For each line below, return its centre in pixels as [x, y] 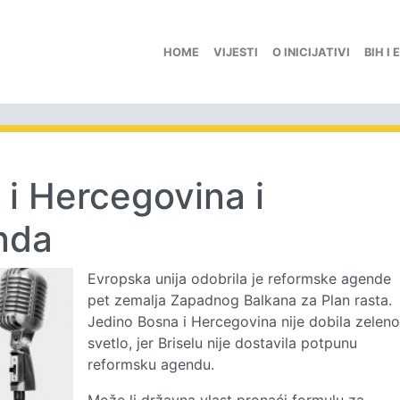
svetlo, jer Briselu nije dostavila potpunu [222, 343]
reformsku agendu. [150, 364]
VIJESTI [236, 52]
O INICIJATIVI [311, 52]
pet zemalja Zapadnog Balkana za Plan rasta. [239, 300]
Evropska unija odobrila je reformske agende [239, 279]
